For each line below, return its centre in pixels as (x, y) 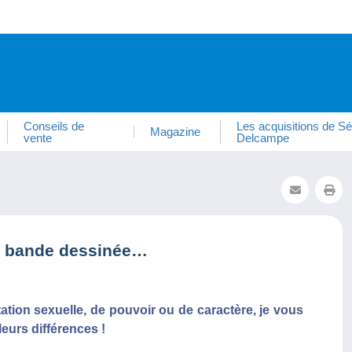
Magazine (175, 132)
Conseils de (54, 126)
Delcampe (262, 137)
